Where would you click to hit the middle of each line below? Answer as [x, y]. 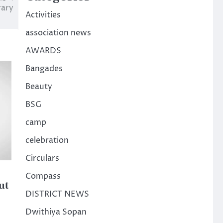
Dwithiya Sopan [56, 212]
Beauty [39, 86]
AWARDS [43, 51]
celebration [47, 140]
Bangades [44, 68]
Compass [43, 176]
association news [58, 33]
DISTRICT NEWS [57, 194]
